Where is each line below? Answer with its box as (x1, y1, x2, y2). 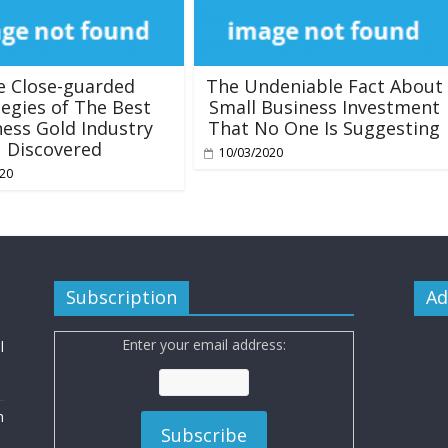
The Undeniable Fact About (205, 73, 443, 98)
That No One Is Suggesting (208, 115, 440, 140)
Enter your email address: (122, 334, 286, 354)
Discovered (6, 136, 102, 161)
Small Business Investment (208, 94, 440, 119)
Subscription (66, 284, 177, 309)
